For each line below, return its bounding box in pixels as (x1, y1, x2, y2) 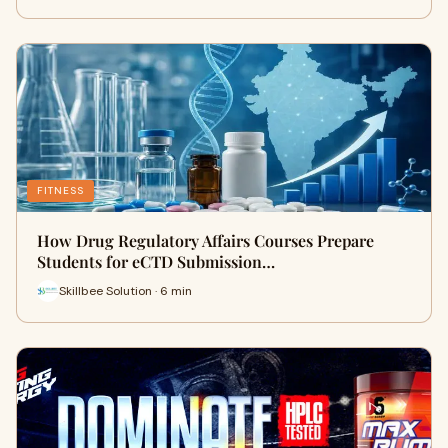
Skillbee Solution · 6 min (59, 282, 192, 299)
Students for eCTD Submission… (37, 251, 275, 272)
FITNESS (37, 184, 84, 197)
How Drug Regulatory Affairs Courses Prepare (37, 230, 374, 251)
